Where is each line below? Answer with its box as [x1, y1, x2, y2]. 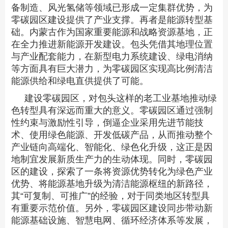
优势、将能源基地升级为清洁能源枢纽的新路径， [11, 179, 213, 189]
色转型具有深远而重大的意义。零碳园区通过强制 [11, 105, 213, 116]
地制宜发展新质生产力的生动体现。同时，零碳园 [11, 154, 213, 165]
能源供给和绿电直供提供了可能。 [11, 76, 149, 87]
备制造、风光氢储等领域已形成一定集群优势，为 [11, 3, 213, 13]
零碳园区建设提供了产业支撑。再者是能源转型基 [11, 15, 213, 25]
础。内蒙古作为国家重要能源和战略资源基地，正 [11, 27, 213, 38]
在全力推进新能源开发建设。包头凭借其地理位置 [11, 39, 213, 50]
